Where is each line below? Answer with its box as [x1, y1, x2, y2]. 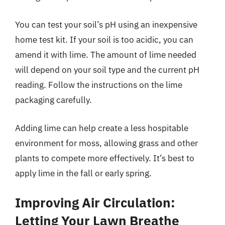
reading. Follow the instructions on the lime [15, 79, 182, 90]
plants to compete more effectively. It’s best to [15, 152, 194, 164]
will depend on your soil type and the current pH [15, 64, 199, 75]
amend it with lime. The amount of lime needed [15, 49, 196, 60]
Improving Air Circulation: [15, 194, 175, 211]
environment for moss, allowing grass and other [15, 137, 198, 149]
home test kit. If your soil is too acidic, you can [15, 34, 193, 45]
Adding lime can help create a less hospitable [15, 122, 188, 134]
